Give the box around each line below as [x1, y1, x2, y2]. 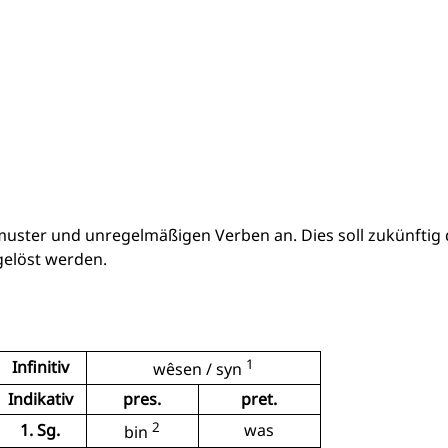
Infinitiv [11, 356, 69, 378]
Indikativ [7, 388, 73, 410]
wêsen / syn [152, 358, 246, 381]
